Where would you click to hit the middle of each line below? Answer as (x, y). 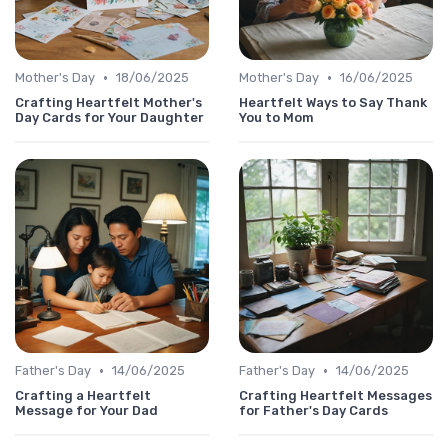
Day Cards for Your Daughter (109, 118)
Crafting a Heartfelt (83, 396)
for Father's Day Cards (313, 411)
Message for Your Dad (86, 411)
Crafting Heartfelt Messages (335, 396)
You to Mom (276, 118)
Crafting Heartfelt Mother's (108, 103)
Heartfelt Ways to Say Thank (333, 103)
